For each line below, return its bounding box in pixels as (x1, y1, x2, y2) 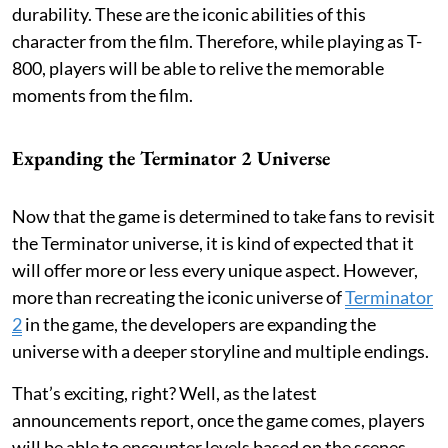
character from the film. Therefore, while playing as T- (12, 29, 422, 52)
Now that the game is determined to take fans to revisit (12, 204, 435, 227)
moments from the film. (12, 83, 196, 106)
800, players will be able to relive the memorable (12, 56, 384, 79)
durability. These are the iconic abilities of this (12, 2, 366, 25)
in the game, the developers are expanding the (22, 312, 376, 335)
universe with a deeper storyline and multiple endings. (12, 339, 432, 362)
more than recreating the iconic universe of (12, 285, 345, 308)
